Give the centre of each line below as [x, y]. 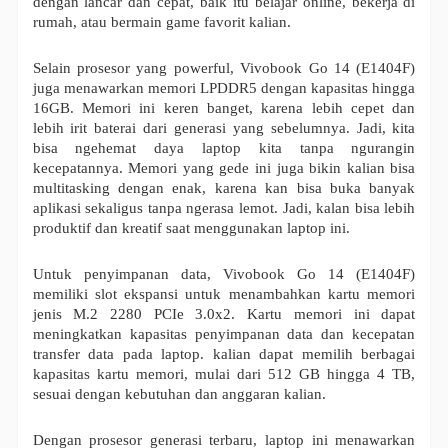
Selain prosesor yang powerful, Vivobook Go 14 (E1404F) [224, 68]
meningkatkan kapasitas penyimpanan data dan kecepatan [224, 334]
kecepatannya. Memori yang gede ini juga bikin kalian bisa [224, 168]
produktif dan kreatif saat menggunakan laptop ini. [191, 228]
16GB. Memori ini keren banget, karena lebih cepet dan [224, 108]
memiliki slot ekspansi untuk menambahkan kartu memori [224, 294]
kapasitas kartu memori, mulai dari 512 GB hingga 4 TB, [224, 374]
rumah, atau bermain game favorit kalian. [161, 22]
